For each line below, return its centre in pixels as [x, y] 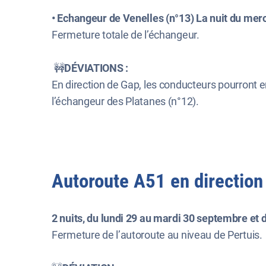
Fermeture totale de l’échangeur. [126, 35]
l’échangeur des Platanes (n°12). [125, 101]
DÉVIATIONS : [97, 68]
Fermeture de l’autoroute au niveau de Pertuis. [158, 235]
